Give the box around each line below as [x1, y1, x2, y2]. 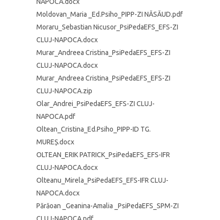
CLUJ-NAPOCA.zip [36, 87, 92, 95]
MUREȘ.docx [36, 138, 74, 146]
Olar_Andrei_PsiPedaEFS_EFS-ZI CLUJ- [36, 100, 155, 108]
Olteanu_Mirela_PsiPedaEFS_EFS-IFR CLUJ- [36, 176, 168, 184]
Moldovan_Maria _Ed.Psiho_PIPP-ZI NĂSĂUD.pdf [36, 10, 183, 18]
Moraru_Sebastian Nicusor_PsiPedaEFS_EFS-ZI [36, 23, 178, 31]
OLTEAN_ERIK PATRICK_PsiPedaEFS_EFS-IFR [36, 151, 170, 159]
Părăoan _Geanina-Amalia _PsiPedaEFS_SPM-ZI [36, 202, 179, 210]
